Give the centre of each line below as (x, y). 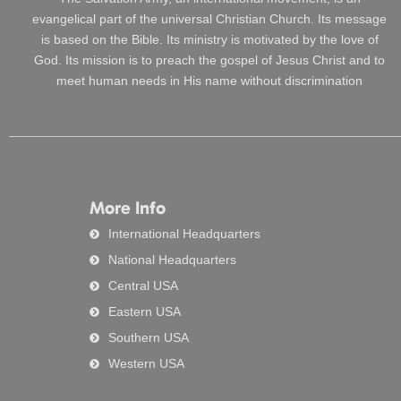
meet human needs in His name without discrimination (209, 81)
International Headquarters (184, 234)
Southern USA (148, 338)
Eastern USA (144, 312)
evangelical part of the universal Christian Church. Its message (209, 19)
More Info (128, 208)
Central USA (143, 286)
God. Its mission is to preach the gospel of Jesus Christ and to (209, 60)
